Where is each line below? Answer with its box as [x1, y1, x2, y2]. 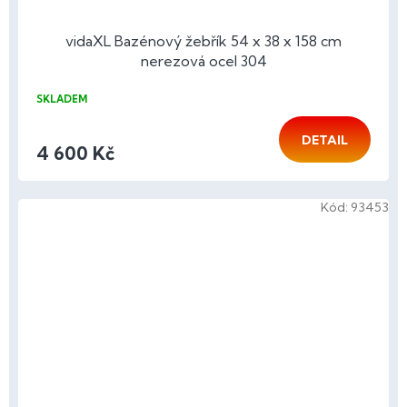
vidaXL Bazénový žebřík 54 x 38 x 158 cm [65, 31, 342, 50]
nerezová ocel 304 [140, 51, 267, 70]
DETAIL [302, 131, 348, 148]
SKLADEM [36, 92, 87, 105]
